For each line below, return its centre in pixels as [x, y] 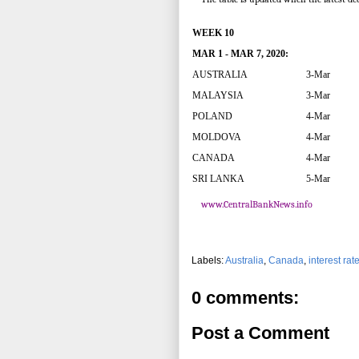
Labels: [208, 261]
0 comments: [245, 298]
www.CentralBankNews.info [257, 205]
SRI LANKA [218, 179]
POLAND [212, 117]
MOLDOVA [217, 137]
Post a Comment [260, 333]
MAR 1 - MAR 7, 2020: [240, 54]
